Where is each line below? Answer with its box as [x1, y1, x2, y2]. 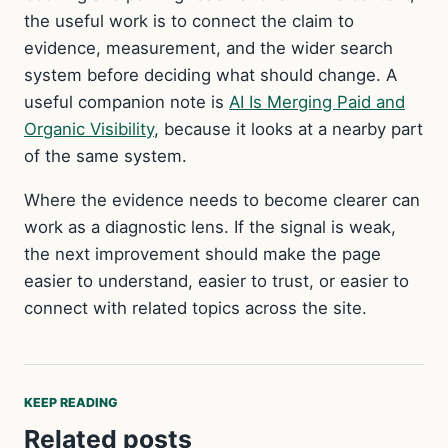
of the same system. [24, 146, 187, 167]
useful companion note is [24, 92, 229, 113]
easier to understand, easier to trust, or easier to [24, 270, 409, 291]
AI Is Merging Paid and [229, 92, 405, 113]
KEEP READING [24, 394, 118, 410]
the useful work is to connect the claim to [24, 11, 354, 32]
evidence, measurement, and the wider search [24, 38, 393, 59]
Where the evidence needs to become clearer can [24, 189, 420, 210]
